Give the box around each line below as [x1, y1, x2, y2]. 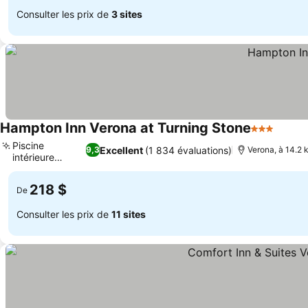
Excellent [100, 144, 144, 156]
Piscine [12, 140, 44, 151]
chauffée [12, 163, 52, 175]
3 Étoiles [250, 129, 296, 142]
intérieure [12, 151, 54, 163]
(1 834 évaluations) [145, 144, 232, 156]
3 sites [111, 8, 142, 20]
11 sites [111, 208, 146, 220]
